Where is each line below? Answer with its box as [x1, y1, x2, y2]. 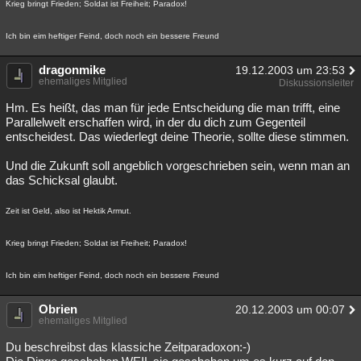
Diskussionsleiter [279, 77, 354, 89]
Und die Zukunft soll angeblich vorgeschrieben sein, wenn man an [6, 159, 350, 172]
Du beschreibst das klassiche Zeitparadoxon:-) [6, 340, 251, 354]
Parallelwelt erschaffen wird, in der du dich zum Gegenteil [6, 115, 305, 129]
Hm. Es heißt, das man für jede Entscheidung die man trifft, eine [6, 101, 340, 114]
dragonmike [39, 63, 106, 77]
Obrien [39, 302, 77, 316]
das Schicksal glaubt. [6, 173, 118, 187]
